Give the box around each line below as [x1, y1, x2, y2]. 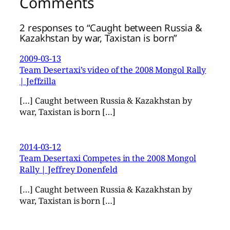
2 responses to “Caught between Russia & [20, 21, 203, 34]
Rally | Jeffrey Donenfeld [20, 164, 118, 176]
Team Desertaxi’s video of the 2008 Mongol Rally [20, 64, 206, 75]
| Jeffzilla [20, 75, 56, 87]
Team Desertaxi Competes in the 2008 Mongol [20, 152, 196, 164]
